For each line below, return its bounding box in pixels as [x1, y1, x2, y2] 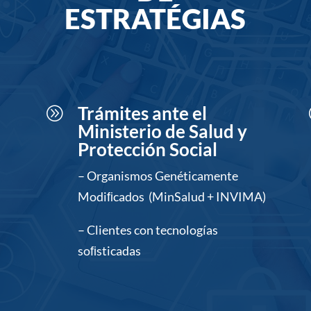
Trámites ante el [77, 102, 207, 125]
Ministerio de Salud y [77, 120, 247, 143]
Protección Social [77, 138, 217, 161]
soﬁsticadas [77, 243, 141, 259]
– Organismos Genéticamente [77, 168, 238, 184]
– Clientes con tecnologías [77, 222, 218, 238]
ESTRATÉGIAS [65, 1, 246, 35]
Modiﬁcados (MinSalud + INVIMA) [77, 189, 266, 205]
